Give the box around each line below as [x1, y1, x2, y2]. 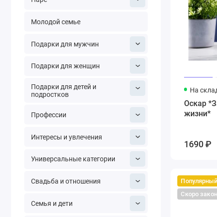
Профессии [31, 110, 66, 119]
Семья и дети [31, 199, 73, 207]
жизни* [184, 109, 211, 119]
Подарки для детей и [31, 82, 96, 91]
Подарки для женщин [31, 62, 100, 70]
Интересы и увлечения [31, 133, 102, 141]
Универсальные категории [31, 155, 115, 163]
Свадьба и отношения [31, 177, 101, 185]
